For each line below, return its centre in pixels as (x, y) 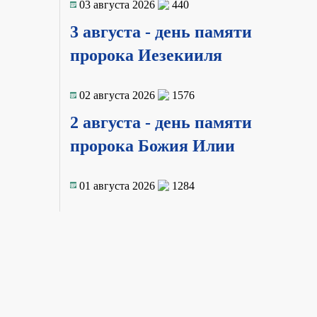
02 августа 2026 (117, 95)
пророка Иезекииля (146, 55)
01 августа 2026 (117, 185)
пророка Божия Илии (152, 145)
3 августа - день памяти (161, 31)
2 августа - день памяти (161, 122)
